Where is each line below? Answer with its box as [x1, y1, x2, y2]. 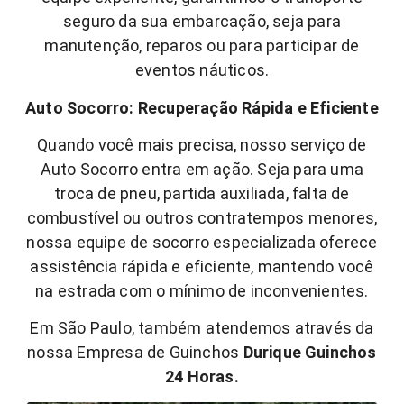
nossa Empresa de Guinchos [27, 343, 243, 363]
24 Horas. [165, 367, 239, 387]
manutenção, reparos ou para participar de [44, 36, 360, 56]
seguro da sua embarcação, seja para [62, 12, 341, 32]
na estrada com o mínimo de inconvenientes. [35, 281, 369, 301]
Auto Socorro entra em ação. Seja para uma [40, 160, 364, 179]
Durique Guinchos [243, 343, 377, 363]
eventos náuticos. [134, 60, 270, 80]
